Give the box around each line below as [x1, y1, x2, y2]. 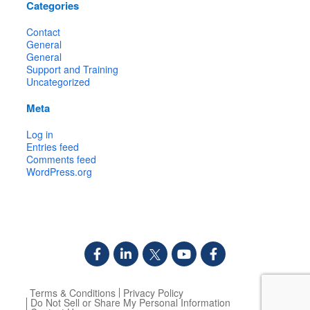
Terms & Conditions [29, 285, 116, 300]
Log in [26, 127, 54, 141]
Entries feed [26, 139, 80, 154]
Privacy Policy [122, 285, 183, 300]
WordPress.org [26, 164, 93, 179]
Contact [26, 24, 61, 39]
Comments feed [26, 152, 97, 166]
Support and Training [26, 62, 119, 76]
